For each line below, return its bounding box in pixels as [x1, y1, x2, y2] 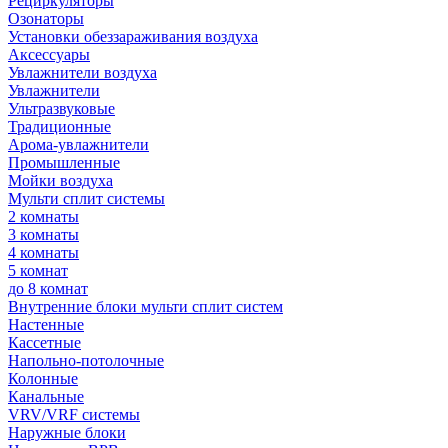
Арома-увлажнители [8, 136, 149, 153]
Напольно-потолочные [8, 352, 164, 369]
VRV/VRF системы [8, 406, 140, 423]
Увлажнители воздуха [8, 64, 157, 81]
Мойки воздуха [8, 172, 113, 189]
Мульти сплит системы [8, 190, 165, 207]
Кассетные [8, 334, 81, 351]
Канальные [8, 388, 84, 405]
